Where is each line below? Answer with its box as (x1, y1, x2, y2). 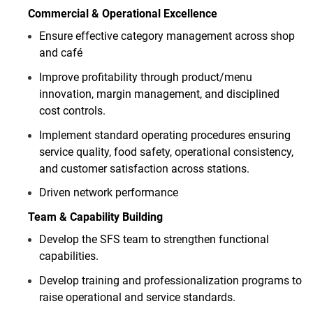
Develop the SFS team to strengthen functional (39, 233, 269, 247)
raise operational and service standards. (39, 290, 235, 304)
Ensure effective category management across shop (39, 29, 295, 43)
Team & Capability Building (28, 210, 163, 224)
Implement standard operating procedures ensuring (39, 128, 291, 142)
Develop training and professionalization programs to (39, 273, 302, 287)
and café (39, 46, 82, 60)
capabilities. (39, 249, 99, 263)
